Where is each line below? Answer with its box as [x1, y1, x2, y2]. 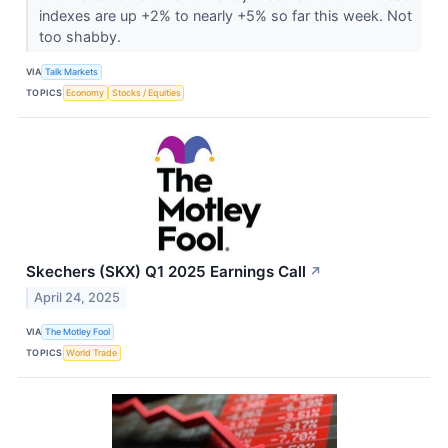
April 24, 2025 [34, 289, 121, 305]
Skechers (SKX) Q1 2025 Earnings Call [26, 261, 306, 281]
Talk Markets [45, 66, 99, 78]
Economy [66, 87, 105, 99]
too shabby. [38, 27, 125, 45]
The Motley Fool [45, 326, 111, 338]
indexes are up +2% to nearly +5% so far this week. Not [38, 6, 412, 24]
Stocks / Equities [111, 87, 181, 99]
